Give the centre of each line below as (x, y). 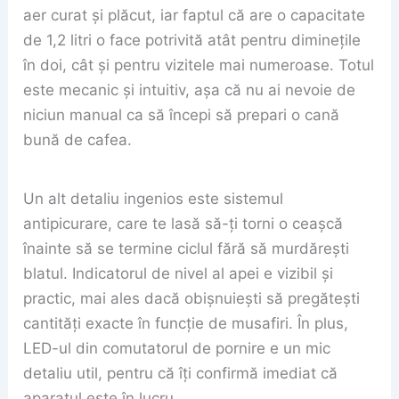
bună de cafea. (78, 139)
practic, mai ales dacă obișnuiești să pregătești (192, 298)
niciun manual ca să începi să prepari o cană (182, 114)
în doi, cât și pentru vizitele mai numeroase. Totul (199, 65)
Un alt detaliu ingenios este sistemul (154, 198)
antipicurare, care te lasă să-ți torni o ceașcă (183, 223)
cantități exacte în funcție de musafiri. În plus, (186, 323)
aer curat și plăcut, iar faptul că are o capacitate (195, 15)
